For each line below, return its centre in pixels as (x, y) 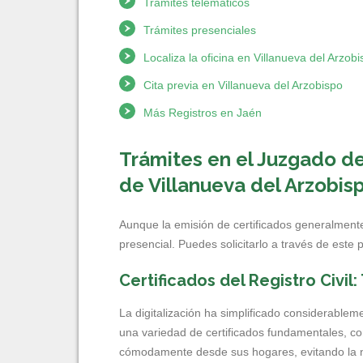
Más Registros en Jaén (203, 113)
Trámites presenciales (200, 30)
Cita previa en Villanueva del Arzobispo (243, 85)
